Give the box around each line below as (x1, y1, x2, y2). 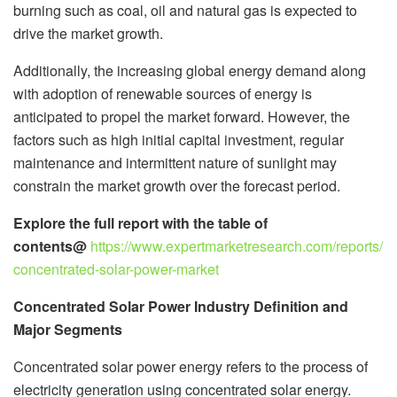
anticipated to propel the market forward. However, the (13, 105, 350, 127)
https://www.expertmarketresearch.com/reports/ (90, 235, 383, 256)
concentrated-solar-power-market (13, 258, 219, 279)
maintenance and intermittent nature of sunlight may (13, 152, 337, 173)
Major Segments (13, 318, 122, 339)
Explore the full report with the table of (13, 212, 268, 233)
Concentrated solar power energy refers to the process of (13, 355, 368, 377)
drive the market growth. (13, 22, 163, 43)
